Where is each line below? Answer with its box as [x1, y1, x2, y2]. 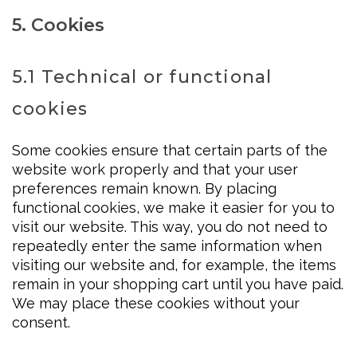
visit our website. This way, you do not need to [12, 218, 328, 236]
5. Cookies [12, 14, 104, 37]
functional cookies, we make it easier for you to [12, 199, 335, 217]
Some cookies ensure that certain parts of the [12, 142, 328, 159]
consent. [12, 314, 70, 331]
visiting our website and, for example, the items [12, 257, 336, 274]
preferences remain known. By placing [12, 180, 277, 198]
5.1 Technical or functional [12, 66, 273, 88]
